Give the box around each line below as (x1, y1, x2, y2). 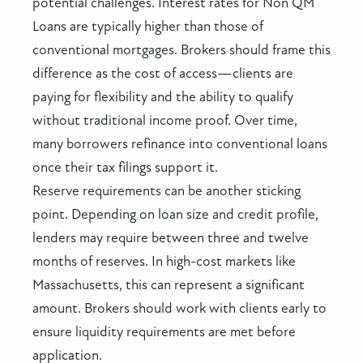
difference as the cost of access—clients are (32, 64, 293, 82)
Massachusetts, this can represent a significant (32, 275, 305, 293)
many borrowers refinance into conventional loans (32, 135, 327, 152)
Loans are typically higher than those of (32, 17, 263, 35)
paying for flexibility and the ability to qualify (32, 88, 293, 105)
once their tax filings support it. (32, 158, 218, 176)
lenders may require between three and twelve (32, 228, 309, 246)
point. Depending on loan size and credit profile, (32, 205, 318, 223)
